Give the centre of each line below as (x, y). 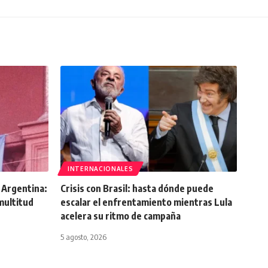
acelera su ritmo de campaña (121, 216)
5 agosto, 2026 (83, 237)
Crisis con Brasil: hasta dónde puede (137, 188)
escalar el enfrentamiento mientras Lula (146, 202)
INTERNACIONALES (100, 169)
